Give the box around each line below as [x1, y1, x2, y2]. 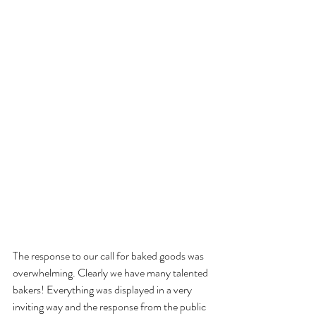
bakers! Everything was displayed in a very [13, 281, 194, 298]
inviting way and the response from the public [13, 298, 208, 315]
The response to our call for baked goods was [13, 247, 206, 264]
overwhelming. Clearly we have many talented [13, 264, 208, 281]
